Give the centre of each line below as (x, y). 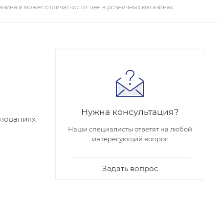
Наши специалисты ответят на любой (130, 129)
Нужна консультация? (130, 111)
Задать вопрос (130, 168)
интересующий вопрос (130, 139)
